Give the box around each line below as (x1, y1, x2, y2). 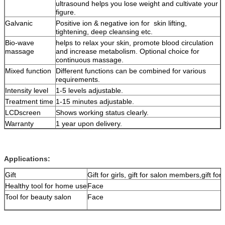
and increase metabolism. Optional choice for (56, 47, 199, 55)
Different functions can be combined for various (56, 67, 206, 75)
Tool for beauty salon (5, 193, 71, 201)
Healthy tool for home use (5, 182, 87, 190)
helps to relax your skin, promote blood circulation (56, 39, 213, 47)
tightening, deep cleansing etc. (56, 28, 155, 36)
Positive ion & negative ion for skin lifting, (56, 19, 187, 27)
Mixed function (5, 67, 55, 75)
